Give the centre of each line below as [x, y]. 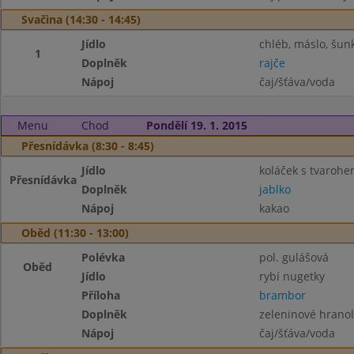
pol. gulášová [294, 257]
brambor [282, 295]
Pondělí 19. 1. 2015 [196, 125]
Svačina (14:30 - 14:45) [81, 19]
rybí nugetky [292, 276]
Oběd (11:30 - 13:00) [75, 233]
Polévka [104, 257]
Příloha [101, 295]
